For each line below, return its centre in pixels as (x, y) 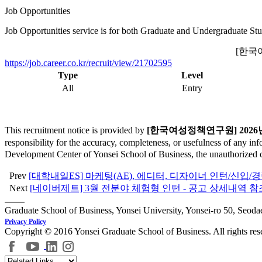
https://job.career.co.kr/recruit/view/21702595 (88, 63)
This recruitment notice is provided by (76, 130)
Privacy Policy (25, 222)
